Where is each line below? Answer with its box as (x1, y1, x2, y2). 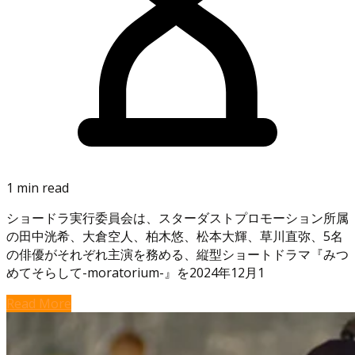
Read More (6, 295, 71, 313)
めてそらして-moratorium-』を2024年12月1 (6, 264, 265, 282)
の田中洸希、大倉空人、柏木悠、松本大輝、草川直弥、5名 (6, 227, 343, 246)
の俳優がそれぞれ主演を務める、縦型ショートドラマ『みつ (6, 246, 349, 264)
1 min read (6, 179, 69, 197)
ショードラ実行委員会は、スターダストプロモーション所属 (6, 209, 349, 227)
